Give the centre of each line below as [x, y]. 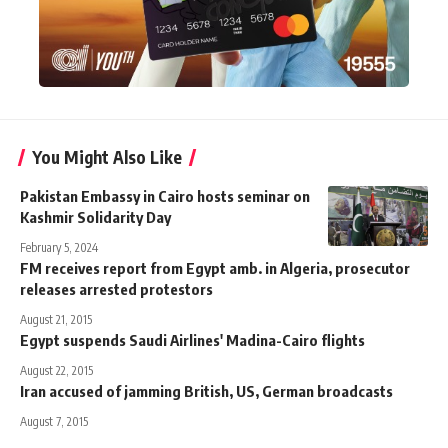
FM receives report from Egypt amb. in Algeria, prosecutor [215, 267]
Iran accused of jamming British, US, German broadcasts [206, 390]
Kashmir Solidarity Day [95, 216]
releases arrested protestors [116, 288]
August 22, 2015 [56, 370]
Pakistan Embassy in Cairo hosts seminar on [165, 195]
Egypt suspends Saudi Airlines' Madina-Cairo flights [192, 339]
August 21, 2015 [56, 319]
